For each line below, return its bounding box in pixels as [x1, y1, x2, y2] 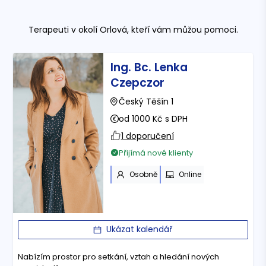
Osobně [129, 169, 157, 179]
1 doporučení [121, 129, 174, 142]
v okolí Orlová [68, 23, 127, 36]
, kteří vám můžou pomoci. [126, 23, 238, 36]
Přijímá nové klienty [118, 147, 193, 159]
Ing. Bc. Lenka [110, 59, 188, 75]
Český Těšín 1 [118, 95, 173, 107]
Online [178, 169, 201, 179]
